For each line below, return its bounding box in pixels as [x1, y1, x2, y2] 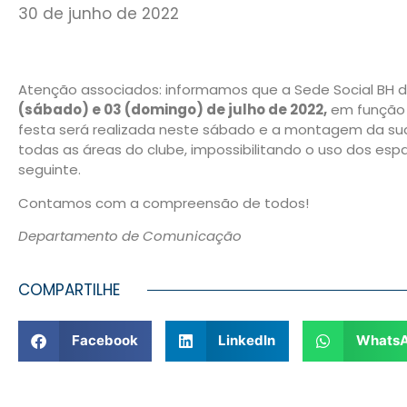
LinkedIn [218, 332, 275, 350]
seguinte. [18, 160, 81, 180]
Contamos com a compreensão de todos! [18, 193, 309, 213]
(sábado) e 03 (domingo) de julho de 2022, [18, 100, 327, 120]
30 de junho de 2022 [18, 3, 179, 25]
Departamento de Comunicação [18, 226, 242, 246]
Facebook [71, 332, 138, 350]
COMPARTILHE [18, 278, 120, 301]
